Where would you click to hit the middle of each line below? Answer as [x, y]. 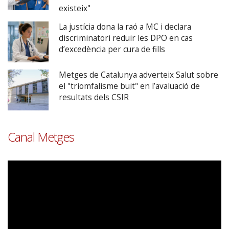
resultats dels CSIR [94, 98]
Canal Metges [41, 137]
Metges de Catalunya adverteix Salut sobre [139, 75]
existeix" [75, 9]
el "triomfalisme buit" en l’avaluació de [129, 86]
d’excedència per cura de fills [112, 50]
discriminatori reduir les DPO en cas [126, 38]
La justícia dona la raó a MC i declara [125, 27]
